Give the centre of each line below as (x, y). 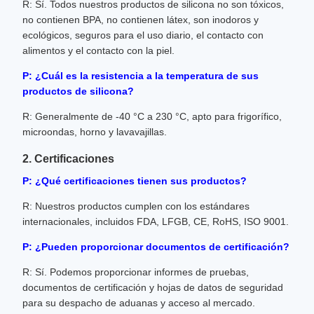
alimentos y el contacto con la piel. (98, 50)
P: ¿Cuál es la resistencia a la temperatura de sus (141, 76)
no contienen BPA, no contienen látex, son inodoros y (141, 20)
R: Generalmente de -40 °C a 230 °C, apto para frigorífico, (152, 116)
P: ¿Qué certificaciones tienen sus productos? (135, 181)
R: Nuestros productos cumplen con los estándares (136, 206)
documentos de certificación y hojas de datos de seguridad (153, 287)
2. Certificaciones (68, 159)
